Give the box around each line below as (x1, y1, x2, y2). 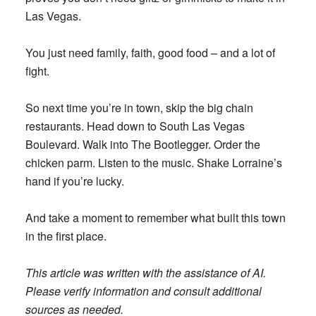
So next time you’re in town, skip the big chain (25, 99, 253, 116)
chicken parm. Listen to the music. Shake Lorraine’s (25, 154, 282, 171)
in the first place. (25, 227, 107, 244)
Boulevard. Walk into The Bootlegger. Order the (25, 135, 260, 152)
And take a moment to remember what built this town (25, 209, 286, 226)
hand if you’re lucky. (25, 172, 124, 189)
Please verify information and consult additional (25, 282, 262, 299)
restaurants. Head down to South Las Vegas (25, 117, 245, 134)
